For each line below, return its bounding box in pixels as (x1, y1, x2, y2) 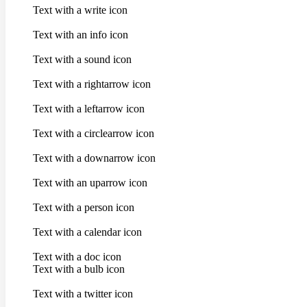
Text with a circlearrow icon (33, 127, 154, 140)
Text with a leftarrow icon (33, 103, 145, 115)
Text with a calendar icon (33, 226, 142, 238)
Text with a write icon (33, 4, 127, 16)
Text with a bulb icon (33, 263, 125, 275)
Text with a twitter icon (33, 288, 133, 300)
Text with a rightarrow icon (33, 78, 151, 90)
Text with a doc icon (33, 251, 121, 263)
